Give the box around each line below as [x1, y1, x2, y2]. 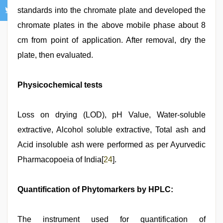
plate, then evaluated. [17, 51, 93, 59]
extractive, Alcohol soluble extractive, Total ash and [17, 125, 206, 134]
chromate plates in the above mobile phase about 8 [17, 21, 206, 29]
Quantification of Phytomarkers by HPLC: [17, 185, 173, 194]
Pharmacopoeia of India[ [17, 155, 104, 164]
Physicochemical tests [17, 81, 103, 89]
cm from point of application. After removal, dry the [17, 36, 206, 44]
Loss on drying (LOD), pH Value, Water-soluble [17, 111, 206, 119]
